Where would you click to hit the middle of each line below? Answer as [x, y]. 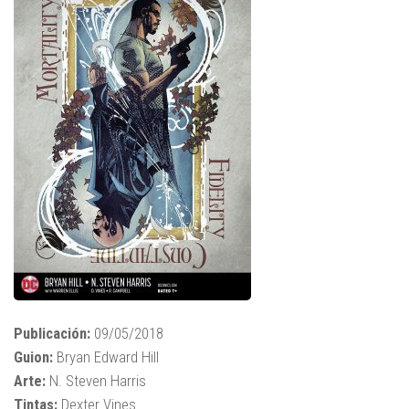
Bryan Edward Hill [108, 357]
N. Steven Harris [96, 381]
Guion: [35, 357]
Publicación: [52, 334]
